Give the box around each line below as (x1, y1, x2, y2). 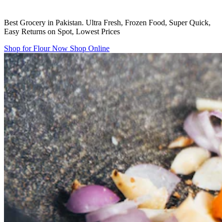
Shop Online (70, 44, 110, 53)
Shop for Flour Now (4, 44, 70, 53)
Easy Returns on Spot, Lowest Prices (4, 27, 120, 36)
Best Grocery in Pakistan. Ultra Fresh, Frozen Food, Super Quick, (4, 18, 211, 27)
